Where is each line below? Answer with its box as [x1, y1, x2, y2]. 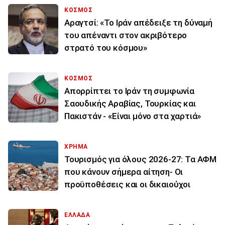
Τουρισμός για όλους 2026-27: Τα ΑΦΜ [64, 154, 217, 164]
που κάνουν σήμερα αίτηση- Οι [64, 166, 183, 177]
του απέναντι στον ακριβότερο [64, 30, 187, 40]
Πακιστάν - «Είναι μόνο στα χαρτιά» [64, 110, 201, 121]
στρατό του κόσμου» [64, 42, 147, 53]
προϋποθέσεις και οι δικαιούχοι [64, 179, 190, 189]
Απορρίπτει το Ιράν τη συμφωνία [64, 85, 194, 96]
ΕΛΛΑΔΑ [64, 211, 90, 218]
